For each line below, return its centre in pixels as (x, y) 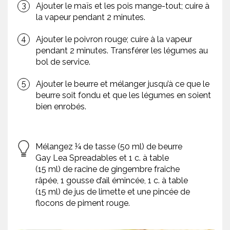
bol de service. (63, 62)
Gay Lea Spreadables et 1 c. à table (102, 158)
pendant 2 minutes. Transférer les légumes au (122, 51)
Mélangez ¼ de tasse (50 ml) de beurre (109, 147)
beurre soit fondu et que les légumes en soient (123, 95)
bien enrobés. (61, 107)
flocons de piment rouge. (83, 203)
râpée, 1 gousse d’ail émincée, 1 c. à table (112, 181)
